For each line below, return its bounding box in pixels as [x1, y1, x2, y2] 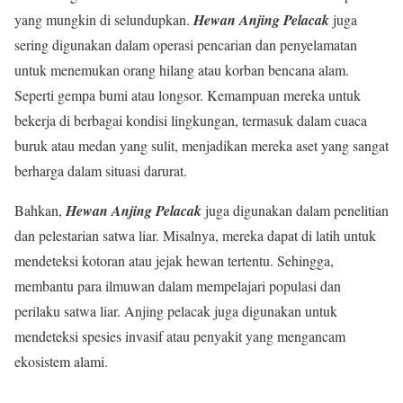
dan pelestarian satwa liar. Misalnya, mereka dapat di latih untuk [14, 226, 376, 245]
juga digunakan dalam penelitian [201, 201, 389, 219]
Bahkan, [14, 201, 66, 219]
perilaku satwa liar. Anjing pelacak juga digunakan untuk [14, 301, 337, 320]
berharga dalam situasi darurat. [14, 161, 187, 180]
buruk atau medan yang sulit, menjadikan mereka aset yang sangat [14, 136, 389, 155]
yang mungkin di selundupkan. [14, 10, 193, 29]
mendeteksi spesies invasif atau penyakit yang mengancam [14, 327, 345, 345]
